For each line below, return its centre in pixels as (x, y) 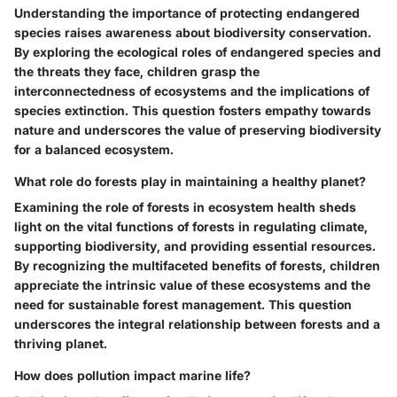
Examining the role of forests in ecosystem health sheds (185, 207)
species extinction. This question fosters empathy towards (193, 111)
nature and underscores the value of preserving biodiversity (198, 130)
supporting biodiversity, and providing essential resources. (195, 246)
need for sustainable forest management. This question (183, 305)
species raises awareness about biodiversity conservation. (193, 33)
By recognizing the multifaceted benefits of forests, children (197, 266)
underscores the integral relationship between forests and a (197, 324)
